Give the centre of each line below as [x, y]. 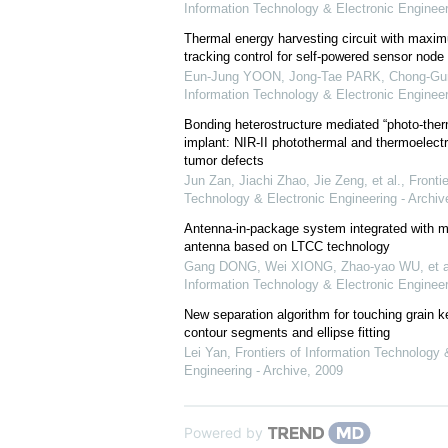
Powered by [223, 433]
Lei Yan [205, 353]
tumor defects [223, 161]
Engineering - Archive [245, 371]
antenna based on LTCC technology [286, 247]
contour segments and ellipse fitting [286, 333]
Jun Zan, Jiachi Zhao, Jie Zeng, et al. [292, 181]
